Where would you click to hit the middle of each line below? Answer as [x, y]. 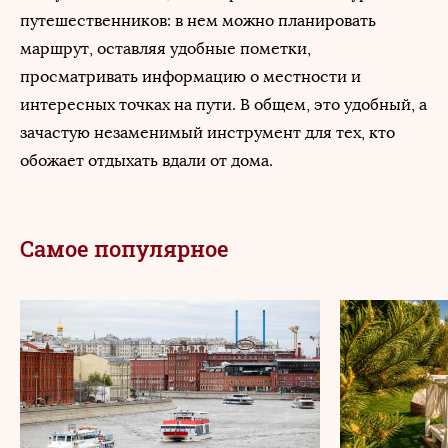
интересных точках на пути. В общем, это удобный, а [223, 104]
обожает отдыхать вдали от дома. [146, 160]
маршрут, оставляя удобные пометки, [165, 48]
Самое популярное [124, 248]
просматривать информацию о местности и [190, 76]
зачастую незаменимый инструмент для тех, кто [207, 132]
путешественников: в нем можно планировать [198, 20]
